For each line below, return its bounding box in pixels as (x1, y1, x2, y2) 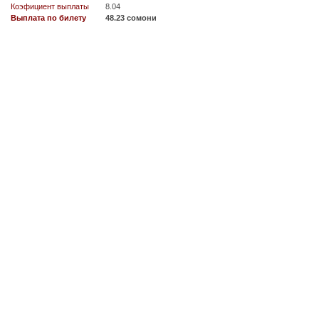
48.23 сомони (105, 14, 157, 23)
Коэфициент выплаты (11, 2, 89, 11)
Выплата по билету (11, 14, 86, 23)
